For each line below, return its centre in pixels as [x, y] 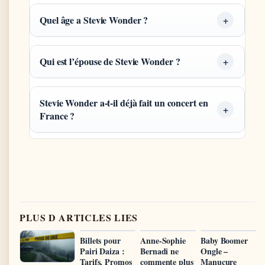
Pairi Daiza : [102, 251]
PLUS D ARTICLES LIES [79, 218]
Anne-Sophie [163, 241]
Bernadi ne [160, 251]
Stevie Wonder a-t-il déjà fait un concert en [124, 102]
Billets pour [100, 241]
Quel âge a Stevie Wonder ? [94, 20]
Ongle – [214, 251]
